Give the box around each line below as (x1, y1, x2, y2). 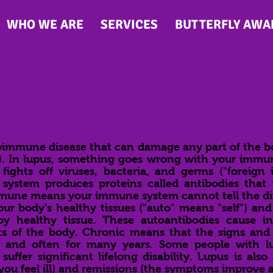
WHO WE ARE (7, 16, 83, 32)
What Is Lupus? (72, 85, 201, 112)
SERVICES (101, 16, 158, 32)
